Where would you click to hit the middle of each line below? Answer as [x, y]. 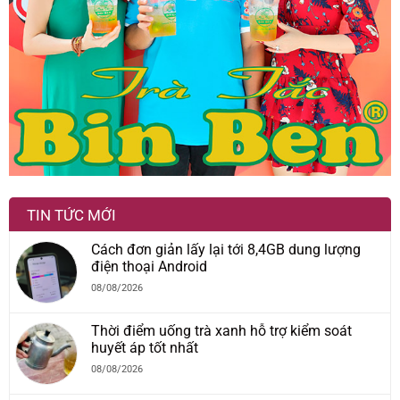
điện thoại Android [149, 267]
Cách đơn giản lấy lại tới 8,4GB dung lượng [226, 250]
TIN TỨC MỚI [71, 216]
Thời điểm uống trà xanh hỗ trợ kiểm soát [221, 331]
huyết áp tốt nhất [145, 348]
